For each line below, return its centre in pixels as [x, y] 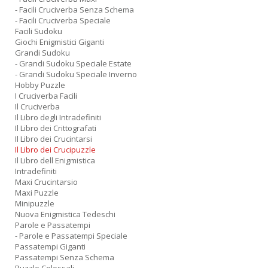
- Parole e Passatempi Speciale [71, 236]
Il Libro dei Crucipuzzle [55, 150]
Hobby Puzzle [40, 85]
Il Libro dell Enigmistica [55, 160]
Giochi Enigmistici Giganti [60, 42]
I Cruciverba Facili [46, 96]
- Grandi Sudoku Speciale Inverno [76, 74]
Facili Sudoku [39, 31]
